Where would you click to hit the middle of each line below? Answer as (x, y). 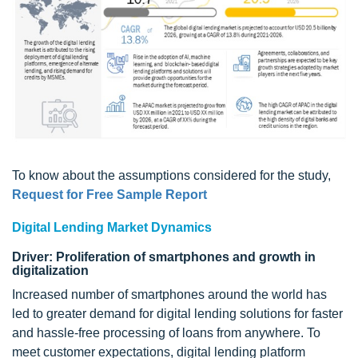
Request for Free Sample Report (109, 195)
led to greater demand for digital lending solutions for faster (177, 314)
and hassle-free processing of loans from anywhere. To (166, 333)
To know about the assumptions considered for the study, (171, 176)
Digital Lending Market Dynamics (112, 228)
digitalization (50, 271)
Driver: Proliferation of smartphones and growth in (164, 257)
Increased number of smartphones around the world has (169, 295)
